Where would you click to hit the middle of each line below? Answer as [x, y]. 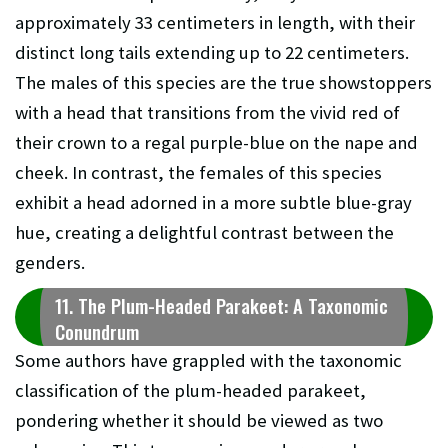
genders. [50, 263]
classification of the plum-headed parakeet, [190, 391]
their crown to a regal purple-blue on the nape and [216, 143]
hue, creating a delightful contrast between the [204, 233]
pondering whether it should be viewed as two [199, 421]
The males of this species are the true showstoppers [223, 83]
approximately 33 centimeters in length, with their [215, 23]
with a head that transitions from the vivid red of [207, 113]
